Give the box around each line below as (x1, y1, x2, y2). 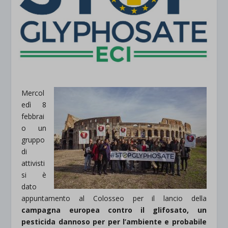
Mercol (21, 88, 45, 98)
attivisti (21, 158, 45, 168)
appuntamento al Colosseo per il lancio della (21, 193, 207, 203)
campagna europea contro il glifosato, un (21, 205, 207, 215)
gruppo (21, 134, 45, 145)
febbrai (21, 111, 45, 121)
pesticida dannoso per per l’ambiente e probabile (21, 216, 207, 226)
